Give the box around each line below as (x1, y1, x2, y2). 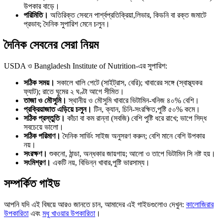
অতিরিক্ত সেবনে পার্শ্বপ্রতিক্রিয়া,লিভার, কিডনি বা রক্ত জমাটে (48, 11, 206, 20)
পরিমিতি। (24, 11, 48, 20)
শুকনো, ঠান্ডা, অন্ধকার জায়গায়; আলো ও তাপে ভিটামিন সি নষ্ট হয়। (47, 149, 216, 158)
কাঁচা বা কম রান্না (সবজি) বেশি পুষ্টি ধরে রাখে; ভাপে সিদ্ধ (65, 113, 207, 122)
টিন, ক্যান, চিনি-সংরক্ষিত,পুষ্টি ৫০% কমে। (92, 105, 200, 113)
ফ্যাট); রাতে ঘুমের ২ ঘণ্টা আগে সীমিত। (24, 87, 124, 96)
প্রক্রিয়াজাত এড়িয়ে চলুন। (24, 105, 92, 113)
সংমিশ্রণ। (24, 158, 51, 167)
